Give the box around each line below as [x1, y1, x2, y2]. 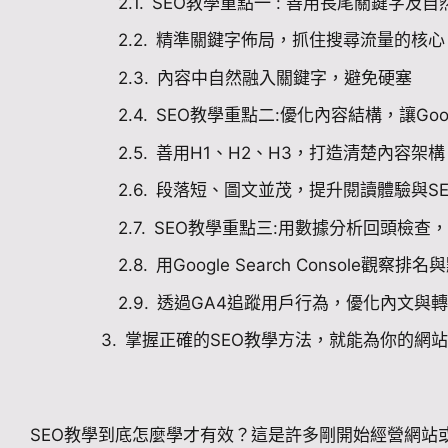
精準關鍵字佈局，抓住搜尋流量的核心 [156, 30, 445, 51]
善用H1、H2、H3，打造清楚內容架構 [156, 142, 445, 163]
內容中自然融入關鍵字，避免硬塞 [157, 67, 412, 88]
